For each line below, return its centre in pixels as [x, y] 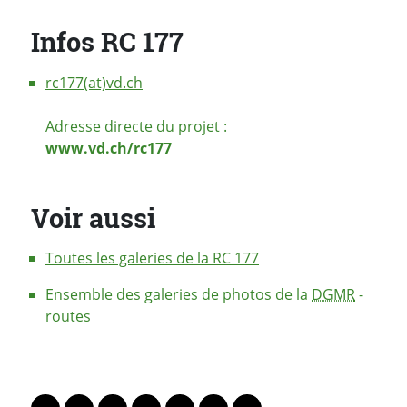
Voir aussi [93, 218]
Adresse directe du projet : [136, 126]
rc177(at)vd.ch [94, 82]
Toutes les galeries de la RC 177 [152, 258]
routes [68, 316]
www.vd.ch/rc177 [109, 148]
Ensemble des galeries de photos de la [179, 294]
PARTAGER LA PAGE [117, 380]
